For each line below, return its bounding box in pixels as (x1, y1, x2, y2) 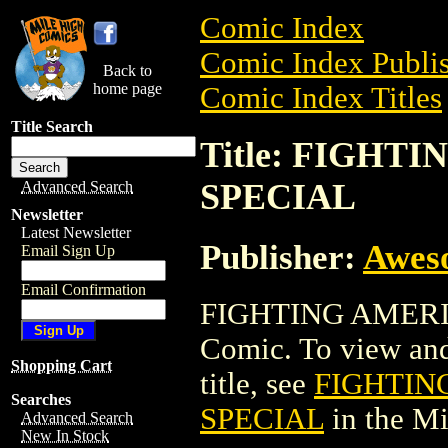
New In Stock (21, 427, 109, 444)
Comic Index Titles (200, 81, 442, 115)
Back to (103, 62, 152, 79)
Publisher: (200, 237, 363, 276)
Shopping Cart (11, 357, 112, 374)
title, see (200, 366, 314, 401)
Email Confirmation (21, 281, 146, 298)
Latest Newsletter (21, 224, 131, 241)
